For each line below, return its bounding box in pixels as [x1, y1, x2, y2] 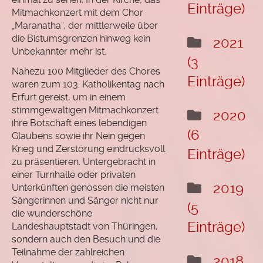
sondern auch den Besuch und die [12, 233, 160, 245]
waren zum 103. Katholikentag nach [12, 78, 164, 90]
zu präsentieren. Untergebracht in [12, 156, 156, 167]
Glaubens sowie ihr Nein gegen [12, 130, 145, 141]
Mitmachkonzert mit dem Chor [12, 6, 143, 18]
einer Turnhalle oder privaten [12, 168, 136, 180]
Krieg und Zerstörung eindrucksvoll [12, 143, 165, 154]
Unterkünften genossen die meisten [12, 181, 164, 193]
